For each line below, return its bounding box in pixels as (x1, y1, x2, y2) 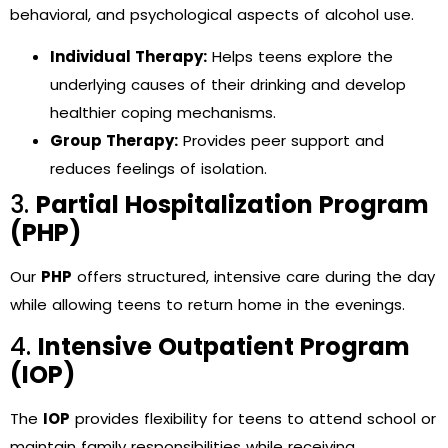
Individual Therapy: (50, 46, 207, 68)
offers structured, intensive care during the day (72, 266, 435, 288)
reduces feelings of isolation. (50, 158, 267, 180)
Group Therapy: (50, 130, 178, 152)
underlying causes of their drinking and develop (50, 74, 406, 96)
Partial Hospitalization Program (36, 188, 429, 222)
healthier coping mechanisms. (50, 102, 276, 124)
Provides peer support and (178, 130, 384, 152)
